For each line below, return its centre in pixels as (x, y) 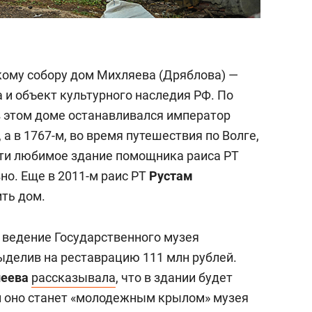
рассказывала (73, 278)
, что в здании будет (174, 278)
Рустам (171, 176)
